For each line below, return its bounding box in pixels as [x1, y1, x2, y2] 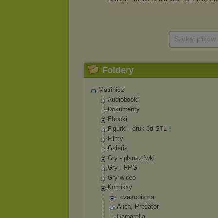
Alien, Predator [117, 203, 159, 210]
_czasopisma [117, 193, 154, 200]
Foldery [102, 65, 134, 75]
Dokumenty [108, 106, 140, 113]
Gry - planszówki [108, 154, 155, 162]
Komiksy [108, 183, 132, 191]
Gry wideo [108, 174, 136, 181]
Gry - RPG [108, 164, 137, 171]
